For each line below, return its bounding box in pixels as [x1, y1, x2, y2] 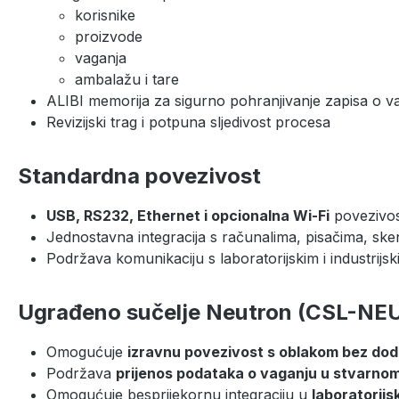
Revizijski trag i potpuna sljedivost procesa [46, 112, 330, 131]
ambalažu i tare [75, 69, 179, 88]
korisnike [75, 5, 135, 24]
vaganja [75, 48, 126, 67]
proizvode [75, 27, 142, 45]
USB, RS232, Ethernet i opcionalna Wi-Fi [46, 206, 330, 224]
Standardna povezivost [18, 162, 261, 189]
